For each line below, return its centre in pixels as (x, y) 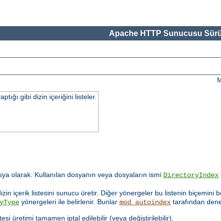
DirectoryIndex (191, 175)
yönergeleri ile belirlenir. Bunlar (69, 202)
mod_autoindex (145, 203)
